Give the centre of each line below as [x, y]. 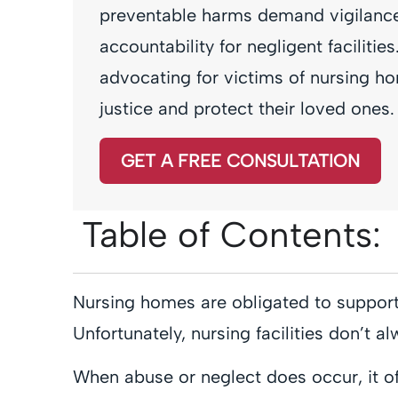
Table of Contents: [231, 234]
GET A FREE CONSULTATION [240, 160]
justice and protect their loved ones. [247, 109]
